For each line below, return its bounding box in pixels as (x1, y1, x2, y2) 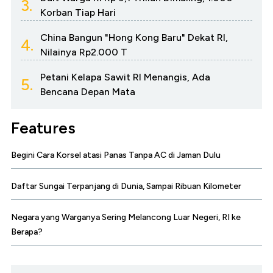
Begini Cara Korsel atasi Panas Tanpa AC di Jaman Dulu (11, 150, 221, 161)
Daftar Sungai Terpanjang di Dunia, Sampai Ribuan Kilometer (11, 181, 241, 192)
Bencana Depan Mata (40, 86, 135, 98)
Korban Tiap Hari (40, 7, 116, 19)
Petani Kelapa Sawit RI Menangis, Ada (40, 71, 210, 83)
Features (11, 118, 76, 138)
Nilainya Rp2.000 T (40, 46, 127, 58)
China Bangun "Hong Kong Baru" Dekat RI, (40, 32, 228, 44)
